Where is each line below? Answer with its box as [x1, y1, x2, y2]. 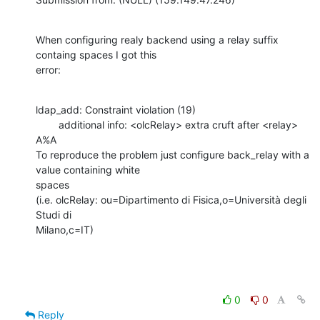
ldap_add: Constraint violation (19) [36, 103, 196, 116]
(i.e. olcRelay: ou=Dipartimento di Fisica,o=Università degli [36, 193, 306, 206]
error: [36, 63, 61, 76]
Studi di [36, 208, 71, 221]
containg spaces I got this [36, 48, 156, 61]
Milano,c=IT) [36, 223, 94, 236]
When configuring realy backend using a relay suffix [36, 33, 279, 46]
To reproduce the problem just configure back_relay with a [36, 148, 309, 161]
